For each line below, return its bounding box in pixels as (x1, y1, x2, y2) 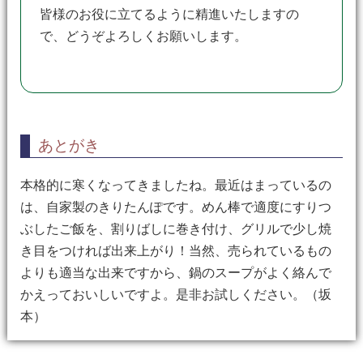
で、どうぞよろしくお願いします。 (40, 29, 248, 43)
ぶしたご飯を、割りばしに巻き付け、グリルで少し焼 (19, 222, 331, 236)
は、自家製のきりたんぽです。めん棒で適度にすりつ (19, 200, 331, 214)
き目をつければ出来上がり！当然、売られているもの (19, 244, 331, 258)
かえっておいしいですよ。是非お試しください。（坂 (19, 288, 331, 301)
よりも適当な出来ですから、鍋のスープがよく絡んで (19, 266, 331, 280)
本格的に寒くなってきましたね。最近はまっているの (19, 178, 331, 192)
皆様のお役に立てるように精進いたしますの (40, 7, 300, 21)
